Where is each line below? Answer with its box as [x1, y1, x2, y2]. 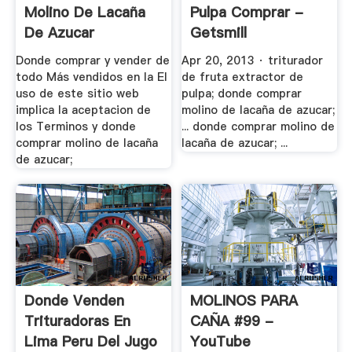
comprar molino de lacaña [15, 135, 158, 151]
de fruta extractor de [181, 69, 304, 85]
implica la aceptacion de [15, 102, 151, 118]
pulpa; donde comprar [181, 86, 302, 101]
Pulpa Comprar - [190, 2, 304, 23]
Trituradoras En [24, 310, 130, 331]
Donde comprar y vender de [15, 53, 170, 68]
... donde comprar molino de [181, 119, 335, 134]
